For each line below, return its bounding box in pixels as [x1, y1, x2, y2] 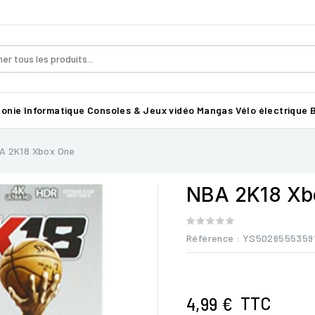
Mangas [196, 104, 233, 116]
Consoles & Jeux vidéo [87, 104, 195, 116]
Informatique [23, 104, 85, 116]
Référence [186, 232, 234, 244]
